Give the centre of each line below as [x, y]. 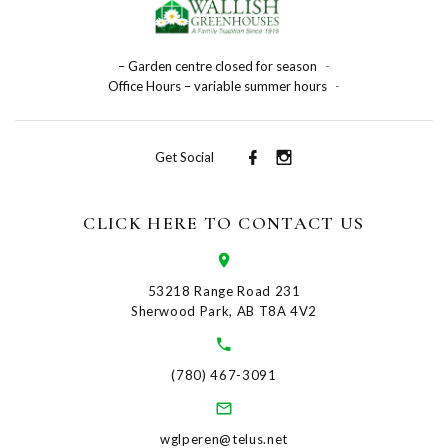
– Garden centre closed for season [217, 65]
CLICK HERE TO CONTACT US [224, 222]
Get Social [184, 157]
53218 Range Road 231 [224, 290]
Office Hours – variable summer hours [217, 85]
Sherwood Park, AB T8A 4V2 [224, 310]
